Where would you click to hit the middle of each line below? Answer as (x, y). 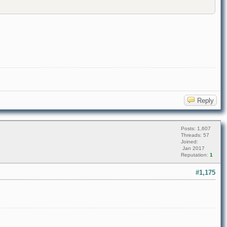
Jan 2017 (193, 148)
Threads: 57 (195, 135)
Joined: (190, 142)
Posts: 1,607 (196, 129)
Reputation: (195, 155)
